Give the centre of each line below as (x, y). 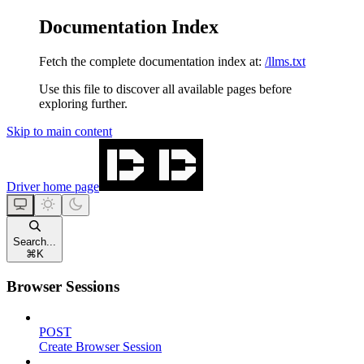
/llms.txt (285, 61)
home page (69, 186)
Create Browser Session (100, 347)
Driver (23, 186)
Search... (35, 241)
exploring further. (83, 103)
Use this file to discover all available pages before (165, 89)
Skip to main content (59, 131)
